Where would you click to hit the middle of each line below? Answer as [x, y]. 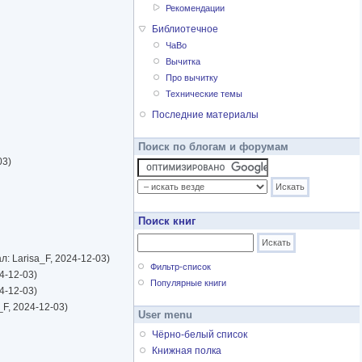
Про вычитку [192, 78]
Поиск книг [167, 221]
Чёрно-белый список [200, 335]
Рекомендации [196, 8]
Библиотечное [185, 29]
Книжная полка [187, 351]
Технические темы [204, 94]
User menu [165, 315]
